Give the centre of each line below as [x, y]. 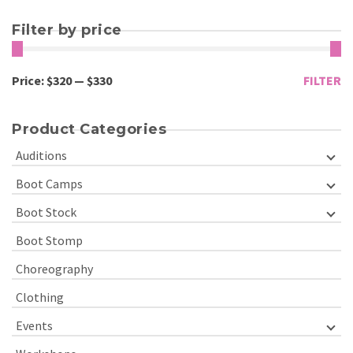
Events [34, 325]
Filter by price [67, 30]
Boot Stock [46, 212]
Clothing [40, 297]
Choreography [54, 269]
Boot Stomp [49, 240]
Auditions [41, 155]
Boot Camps [49, 184]
